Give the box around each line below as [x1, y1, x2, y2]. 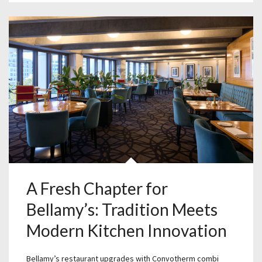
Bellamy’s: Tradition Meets [26, 199, 218, 220]
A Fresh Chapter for [26, 178, 168, 199]
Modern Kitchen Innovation [26, 220, 227, 241]
